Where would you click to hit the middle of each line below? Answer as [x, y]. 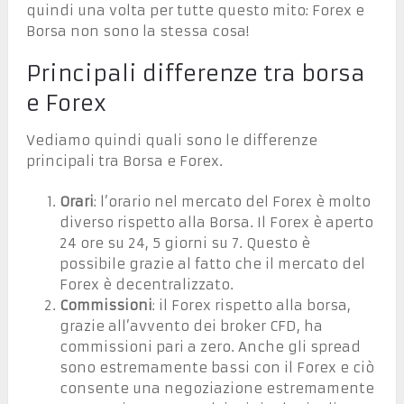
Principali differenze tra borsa [195, 73]
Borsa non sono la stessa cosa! [137, 31]
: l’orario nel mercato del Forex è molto [233, 202]
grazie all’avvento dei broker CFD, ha [192, 326]
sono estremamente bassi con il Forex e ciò [217, 368]
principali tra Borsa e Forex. [124, 161]
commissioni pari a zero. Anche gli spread [211, 347]
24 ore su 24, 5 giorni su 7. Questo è [185, 243]
